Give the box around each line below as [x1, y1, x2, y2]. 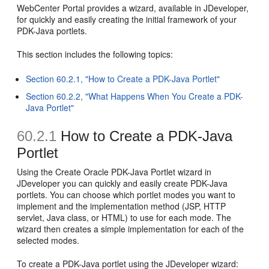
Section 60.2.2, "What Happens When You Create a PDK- [26, 90, 244, 102]
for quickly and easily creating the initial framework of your [17, 13, 237, 25]
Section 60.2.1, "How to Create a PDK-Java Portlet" [26, 73, 220, 85]
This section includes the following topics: [17, 48, 174, 60]
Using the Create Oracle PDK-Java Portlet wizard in [17, 166, 212, 178]
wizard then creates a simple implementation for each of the [17, 223, 244, 235]
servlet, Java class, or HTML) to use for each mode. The [17, 211, 232, 223]
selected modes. [17, 234, 80, 246]
